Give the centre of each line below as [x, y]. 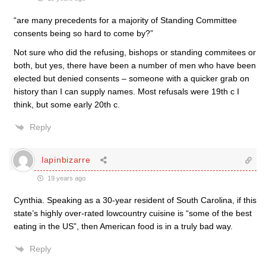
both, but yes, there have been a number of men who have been [135, 65]
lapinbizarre [66, 160]
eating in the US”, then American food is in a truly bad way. [123, 226]
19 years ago [66, 178]
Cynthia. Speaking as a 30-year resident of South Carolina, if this [135, 200]
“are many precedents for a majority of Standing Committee [125, 20]
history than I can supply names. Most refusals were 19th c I [126, 91]
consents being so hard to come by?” [83, 33]
